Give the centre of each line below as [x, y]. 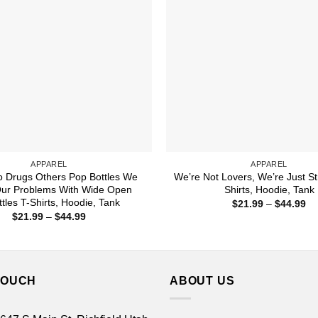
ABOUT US [202, 280]
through [103, 246]
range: [100, 226]
